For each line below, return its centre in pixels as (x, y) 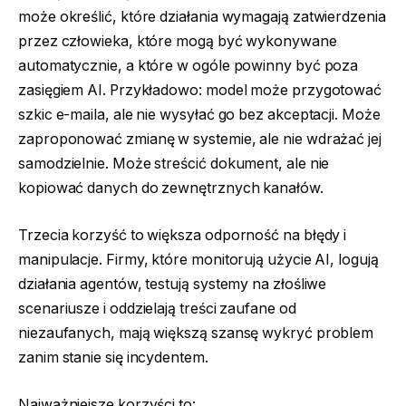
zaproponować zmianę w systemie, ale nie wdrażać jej (200, 140)
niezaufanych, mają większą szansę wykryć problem (196, 333)
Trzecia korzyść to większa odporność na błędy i (183, 235)
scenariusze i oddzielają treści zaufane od (157, 308)
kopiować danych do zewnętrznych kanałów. (171, 188)
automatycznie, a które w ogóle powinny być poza (188, 66)
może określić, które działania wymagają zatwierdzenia (202, 17)
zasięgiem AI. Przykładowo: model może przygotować (200, 91)
